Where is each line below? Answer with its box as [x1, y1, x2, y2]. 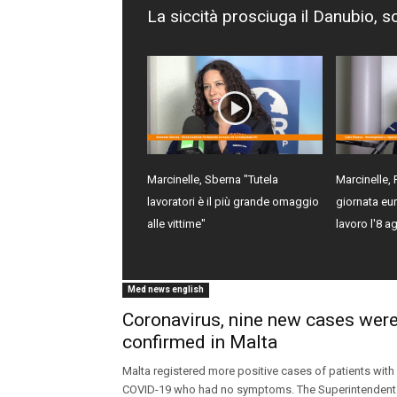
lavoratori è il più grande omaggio [147, 195, 319, 209]
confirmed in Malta [122, 331, 277, 354]
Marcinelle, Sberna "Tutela [147, 173, 278, 187]
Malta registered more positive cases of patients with [122, 364, 394, 378]
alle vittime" [147, 217, 206, 231]
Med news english [128, 284, 204, 295]
